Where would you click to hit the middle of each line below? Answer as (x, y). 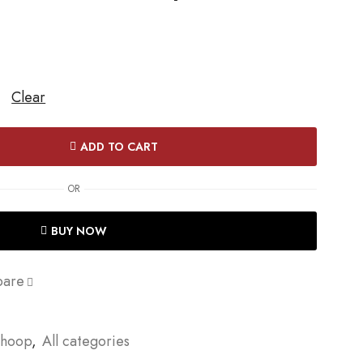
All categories (86, 341)
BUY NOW (79, 231)
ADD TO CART (119, 147)
